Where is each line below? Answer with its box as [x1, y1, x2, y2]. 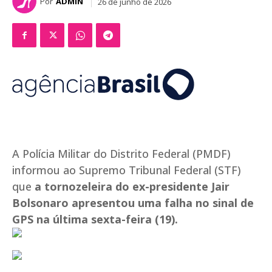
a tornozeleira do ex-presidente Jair [35, 179, 229, 194]
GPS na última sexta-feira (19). [12, 212, 178, 227]
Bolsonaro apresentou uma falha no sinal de [12, 195, 254, 211]
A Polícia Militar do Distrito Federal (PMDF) [12, 146, 231, 161]
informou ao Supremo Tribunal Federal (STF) [12, 163, 241, 178]
